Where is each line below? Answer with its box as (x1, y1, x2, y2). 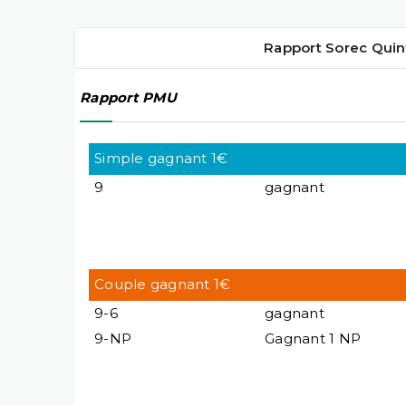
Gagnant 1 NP (265, 329, 361, 347)
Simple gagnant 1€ (94, 149, 228, 167)
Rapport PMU (80, 89, 177, 107)
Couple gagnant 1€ (94, 275, 231, 293)
